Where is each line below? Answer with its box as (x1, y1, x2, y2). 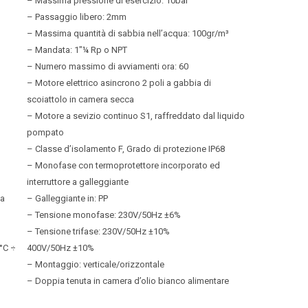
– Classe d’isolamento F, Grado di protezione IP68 (26, 144, 225, 154)
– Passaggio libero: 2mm (26, 12, 126, 22)
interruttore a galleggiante (26, 177, 129, 187)
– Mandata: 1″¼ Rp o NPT (26, 45, 127, 55)
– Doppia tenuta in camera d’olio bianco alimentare (26, 276, 229, 286)
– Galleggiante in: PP (26, 193, 108, 203)
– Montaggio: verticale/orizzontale (26, 259, 164, 269)
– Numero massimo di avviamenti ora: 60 (26, 61, 188, 71)
